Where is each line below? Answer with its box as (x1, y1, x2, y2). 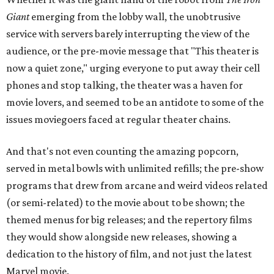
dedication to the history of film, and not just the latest (6, 248, 252, 260)
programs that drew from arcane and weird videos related (6, 179, 268, 191)
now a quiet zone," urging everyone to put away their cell (6, 62, 260, 74)
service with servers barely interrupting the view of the (6, 28, 250, 40)
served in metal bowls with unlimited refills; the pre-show (6, 162, 264, 174)
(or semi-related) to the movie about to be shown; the (6, 196, 245, 209)
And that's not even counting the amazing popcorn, (6, 145, 239, 157)
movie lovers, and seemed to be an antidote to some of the (6, 96, 264, 108)
